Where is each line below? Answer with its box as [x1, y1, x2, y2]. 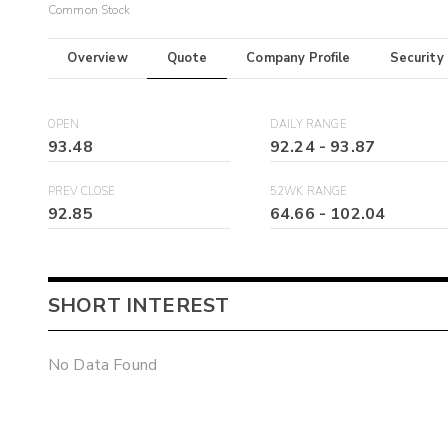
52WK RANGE [270, 184, 348, 200]
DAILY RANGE [270, 117, 347, 133]
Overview [67, 49, 128, 68]
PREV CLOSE [48, 184, 116, 200]
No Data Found [48, 354, 157, 377]
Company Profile [246, 49, 351, 68]
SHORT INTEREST [48, 291, 230, 319]
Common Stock [48, 2, 130, 19]
